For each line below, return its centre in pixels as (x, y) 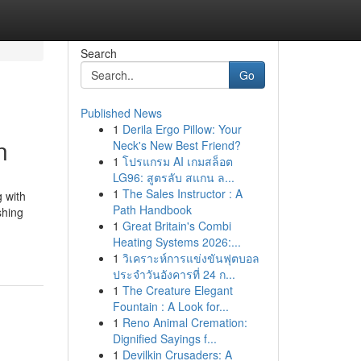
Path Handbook (152, 210)
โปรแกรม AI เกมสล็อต (177, 161)
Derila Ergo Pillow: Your (182, 129)
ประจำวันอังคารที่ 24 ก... (174, 274)
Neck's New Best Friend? (176, 145)
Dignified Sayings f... (164, 338)
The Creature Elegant (177, 290)
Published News (121, 113)
